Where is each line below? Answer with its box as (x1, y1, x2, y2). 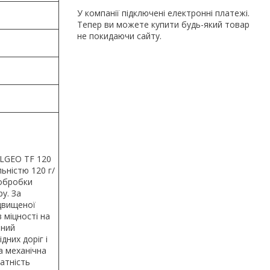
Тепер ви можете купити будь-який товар (77, 18, 250, 30)
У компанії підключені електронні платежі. (77, 7, 250, 19)
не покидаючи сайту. (77, 30, 162, 42)
